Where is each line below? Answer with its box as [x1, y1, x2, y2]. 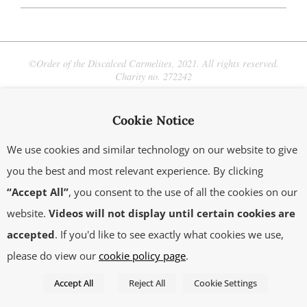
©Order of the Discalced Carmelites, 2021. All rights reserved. [28, 56, 279, 70]
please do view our [7, 249, 99, 262]
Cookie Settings [193, 277, 257, 289]
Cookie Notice [112, 112, 195, 128]
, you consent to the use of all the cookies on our [69, 185, 297, 199]
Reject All [128, 277, 165, 289]
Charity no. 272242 [115, 69, 192, 83]
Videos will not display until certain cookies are [49, 206, 295, 220]
